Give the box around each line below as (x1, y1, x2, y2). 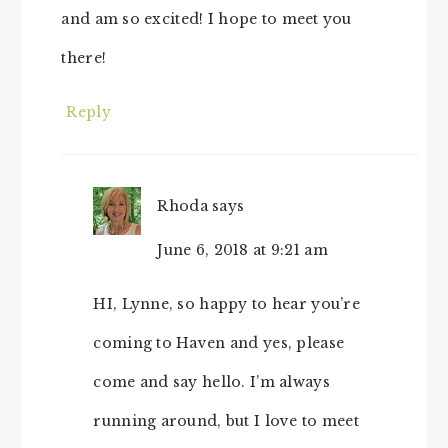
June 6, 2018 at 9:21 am (157, 241, 328, 259)
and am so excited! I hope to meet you (61, 10, 352, 28)
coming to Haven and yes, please (93, 334, 345, 352)
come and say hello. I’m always (93, 373, 330, 391)
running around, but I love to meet (93, 412, 359, 430)
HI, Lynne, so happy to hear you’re (93, 295, 360, 313)
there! (61, 49, 107, 67)
